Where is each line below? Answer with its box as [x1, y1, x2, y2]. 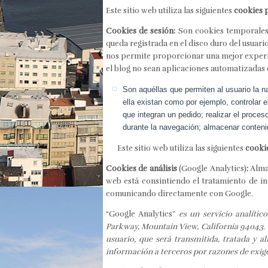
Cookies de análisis [106, 163, 179, 173]
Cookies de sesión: [106, 26, 178, 36]
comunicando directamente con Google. [106, 188, 253, 199]
